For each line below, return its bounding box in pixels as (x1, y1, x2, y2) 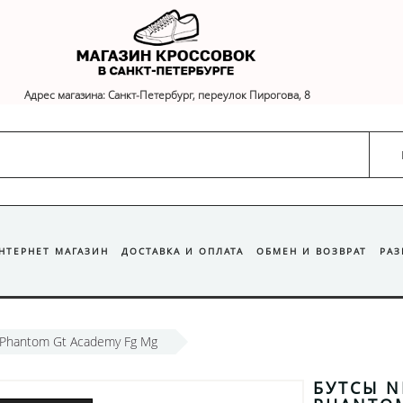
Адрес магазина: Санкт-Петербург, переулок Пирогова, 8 (23, 87, 310, 103)
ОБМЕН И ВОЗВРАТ (256, 245, 367, 258)
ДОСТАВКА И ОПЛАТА (121, 245, 244, 258)
